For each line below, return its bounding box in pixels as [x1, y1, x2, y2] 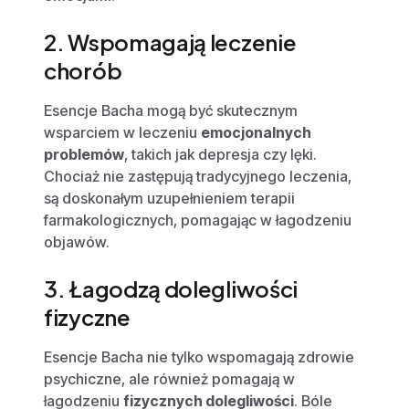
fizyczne [44, 302, 131, 330]
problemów [44, 144, 124, 163]
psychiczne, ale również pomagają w [44, 369, 295, 388]
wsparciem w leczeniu [44, 122, 201, 142]
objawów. [44, 232, 110, 251]
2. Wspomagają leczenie [44, 27, 297, 56]
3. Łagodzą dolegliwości [44, 274, 299, 302]
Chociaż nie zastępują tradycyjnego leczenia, [44, 166, 351, 185]
